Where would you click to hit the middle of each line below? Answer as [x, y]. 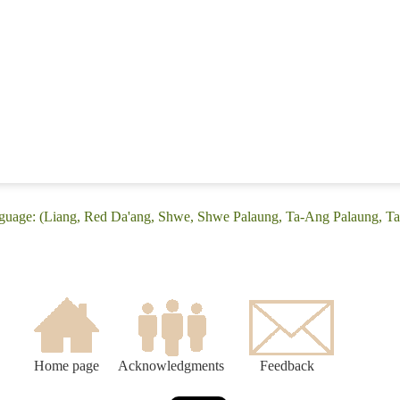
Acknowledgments [171, 366]
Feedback [287, 366]
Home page [66, 366]
